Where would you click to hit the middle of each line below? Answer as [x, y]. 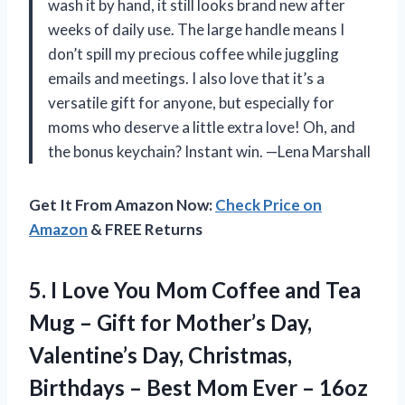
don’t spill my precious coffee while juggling [193, 53]
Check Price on [268, 204]
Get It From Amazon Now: [122, 204]
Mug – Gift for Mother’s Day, [170, 322]
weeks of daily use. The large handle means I [196, 29]
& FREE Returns [145, 229]
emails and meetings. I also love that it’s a [186, 78]
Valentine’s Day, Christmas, [160, 354]
